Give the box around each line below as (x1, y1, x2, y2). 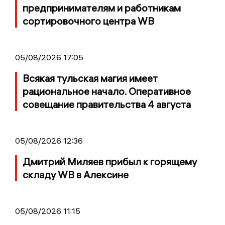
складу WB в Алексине (23, 168, 129, 181)
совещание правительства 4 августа (23, 98, 191, 110)
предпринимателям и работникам (23, 2, 181, 14)
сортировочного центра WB (23, 15, 154, 27)
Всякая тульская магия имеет (23, 72, 158, 84)
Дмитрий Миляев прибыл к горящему (23, 155, 197, 168)
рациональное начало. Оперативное (23, 85, 191, 97)
